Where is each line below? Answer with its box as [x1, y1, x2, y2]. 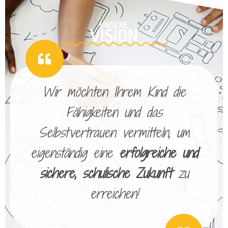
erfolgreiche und [119, 144, 198, 162]
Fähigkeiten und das [66, 103, 162, 122]
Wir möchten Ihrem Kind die [42, 82, 186, 101]
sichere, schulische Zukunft [39, 164, 172, 183]
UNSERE [100, 19, 128, 31]
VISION [90, 24, 138, 47]
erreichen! [90, 184, 138, 203]
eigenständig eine [30, 144, 119, 162]
